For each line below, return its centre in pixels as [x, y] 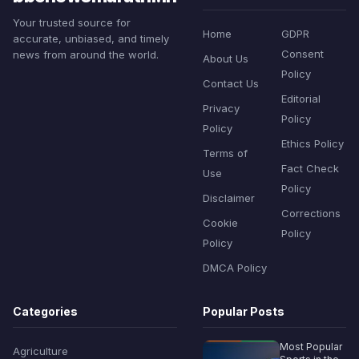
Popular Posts [243, 312]
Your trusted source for [72, 23]
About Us [225, 59]
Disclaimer [228, 198]
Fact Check [311, 169]
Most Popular [311, 347]
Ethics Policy [313, 144]
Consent [303, 54]
